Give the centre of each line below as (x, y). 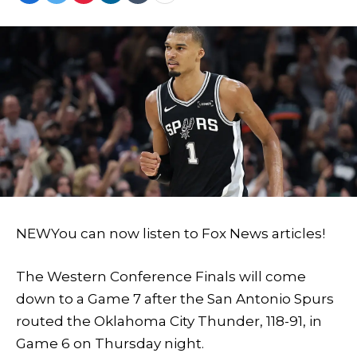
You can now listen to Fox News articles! (188, 234)
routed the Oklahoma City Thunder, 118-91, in (169, 322)
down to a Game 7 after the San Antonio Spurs (175, 299)
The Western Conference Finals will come (161, 277)
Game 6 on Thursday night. (110, 344)
